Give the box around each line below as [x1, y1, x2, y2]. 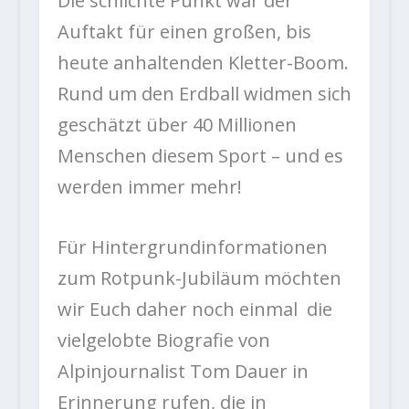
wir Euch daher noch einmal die [57, 297, 332, 322]
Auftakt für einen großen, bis [57, 19, 311, 45]
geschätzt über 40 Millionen [57, 112, 297, 138]
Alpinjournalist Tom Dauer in [57, 359, 309, 384]
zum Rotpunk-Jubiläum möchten [57, 266, 341, 291]
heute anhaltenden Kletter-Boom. [57, 50, 349, 76]
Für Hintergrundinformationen [57, 235, 328, 260]
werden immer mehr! [57, 174, 242, 200]
